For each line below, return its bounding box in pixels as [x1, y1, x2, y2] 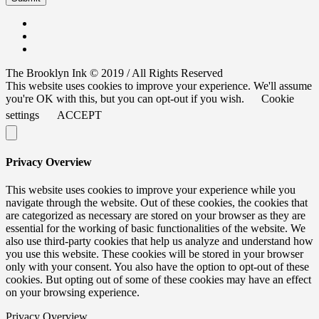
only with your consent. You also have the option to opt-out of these [6, 260, 309, 273]
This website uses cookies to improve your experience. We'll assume [6, 80, 312, 93]
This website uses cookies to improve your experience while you [6, 183, 296, 196]
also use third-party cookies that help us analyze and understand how [6, 234, 313, 247]
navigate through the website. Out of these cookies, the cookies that [6, 196, 308, 209]
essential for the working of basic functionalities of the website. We [6, 221, 305, 234]
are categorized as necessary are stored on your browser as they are [6, 209, 305, 221]
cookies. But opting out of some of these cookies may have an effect [6, 273, 311, 286]
